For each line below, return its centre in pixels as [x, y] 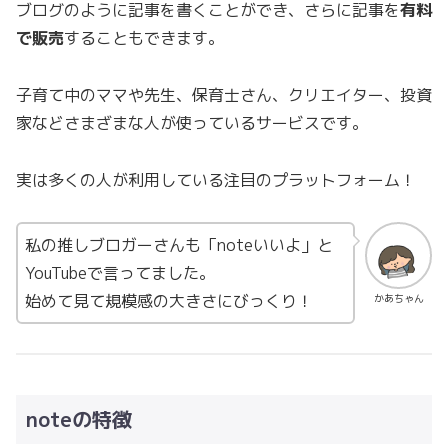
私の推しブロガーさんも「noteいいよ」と [179, 245]
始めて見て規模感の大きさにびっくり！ [169, 301]
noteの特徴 [79, 419]
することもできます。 [144, 37]
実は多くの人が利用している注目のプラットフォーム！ [216, 179]
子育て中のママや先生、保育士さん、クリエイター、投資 [224, 94]
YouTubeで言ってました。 [120, 273]
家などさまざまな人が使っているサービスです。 [192, 122]
